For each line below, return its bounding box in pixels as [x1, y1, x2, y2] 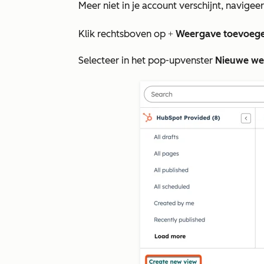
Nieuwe [215, 55, 251, 66]
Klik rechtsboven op [78, 28, 166, 39]
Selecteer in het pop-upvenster [78, 55, 215, 66]
